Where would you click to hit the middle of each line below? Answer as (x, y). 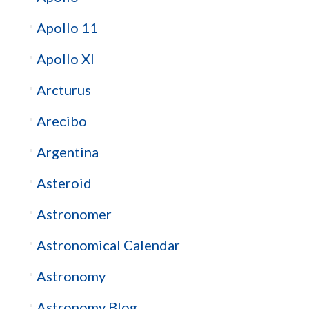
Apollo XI (65, 58)
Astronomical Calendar (108, 245)
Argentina (67, 151)
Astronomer (74, 213)
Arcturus (63, 89)
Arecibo (61, 120)
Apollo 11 (67, 27)
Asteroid (64, 182)
